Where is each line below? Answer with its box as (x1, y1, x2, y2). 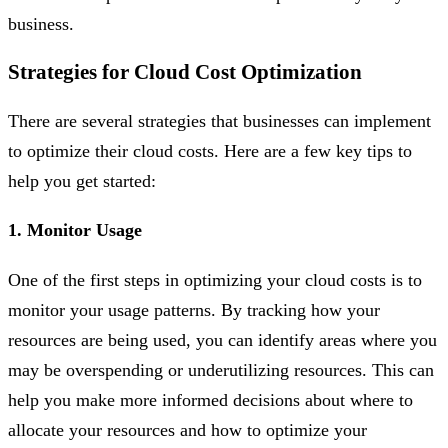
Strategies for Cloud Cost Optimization (8, 60, 362, 85)
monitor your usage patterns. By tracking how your (8, 300, 380, 321)
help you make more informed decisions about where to (8, 390, 413, 411)
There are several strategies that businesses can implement (8, 111, 431, 132)
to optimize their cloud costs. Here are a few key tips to (8, 141, 412, 162)
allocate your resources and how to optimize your (8, 420, 367, 441)
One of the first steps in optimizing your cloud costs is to (8, 270, 422, 291)
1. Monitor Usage (8, 220, 142, 241)
